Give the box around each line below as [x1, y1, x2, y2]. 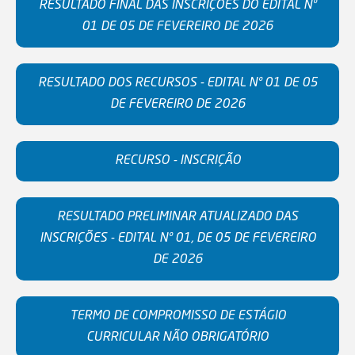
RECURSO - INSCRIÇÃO [114, 155, 241, 168]
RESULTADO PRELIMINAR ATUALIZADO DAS [57, 211, 298, 224]
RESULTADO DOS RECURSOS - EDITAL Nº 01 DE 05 [37, 77, 318, 90]
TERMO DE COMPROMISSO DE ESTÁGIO [69, 310, 286, 323]
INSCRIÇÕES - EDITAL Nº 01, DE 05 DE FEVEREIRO [39, 232, 316, 246]
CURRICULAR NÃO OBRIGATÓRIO [86, 331, 269, 345]
